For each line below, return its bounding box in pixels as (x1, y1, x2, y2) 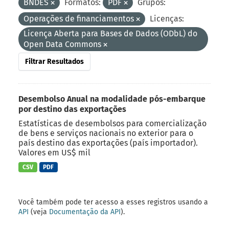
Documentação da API (49, 208, 121, 217)
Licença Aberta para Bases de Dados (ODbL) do (24, 28, 197, 38)
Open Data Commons (24, 39, 103, 49)
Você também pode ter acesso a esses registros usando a (18, 198, 208, 207)
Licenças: (150, 13, 184, 24)
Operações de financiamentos (24, 13, 136, 24)
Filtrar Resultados (25, 57, 84, 66)
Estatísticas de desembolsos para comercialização (18, 118, 207, 128)
